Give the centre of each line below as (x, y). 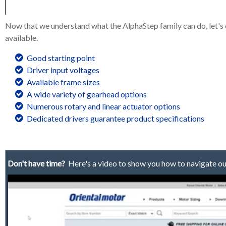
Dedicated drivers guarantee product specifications (116, 119)
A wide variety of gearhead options (87, 94)
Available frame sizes (63, 82)
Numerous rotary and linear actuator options (103, 106)
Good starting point (61, 58)
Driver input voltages (63, 70)
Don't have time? (36, 163)
